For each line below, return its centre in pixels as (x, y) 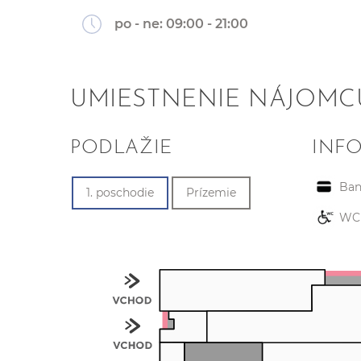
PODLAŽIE (121, 148)
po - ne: (140, 24)
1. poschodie (120, 193)
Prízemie (211, 193)
